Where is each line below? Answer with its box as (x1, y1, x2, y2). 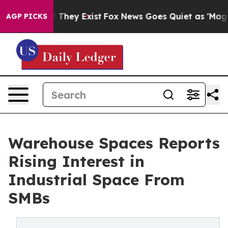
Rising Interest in (8, 152, 145, 171)
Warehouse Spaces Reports (8, 133, 220, 153)
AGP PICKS (6, 12, 47, 21)
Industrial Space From (8, 170, 185, 189)
